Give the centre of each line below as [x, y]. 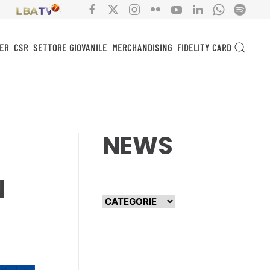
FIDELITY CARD [204, 47]
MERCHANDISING [142, 47]
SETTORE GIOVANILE [70, 47]
